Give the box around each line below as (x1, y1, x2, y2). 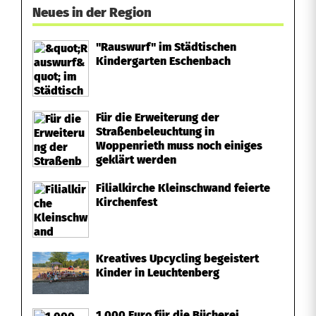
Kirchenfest (96, 195, 157, 209)
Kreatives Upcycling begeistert (96, 252, 259, 265)
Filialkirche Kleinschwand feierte (96, 181, 270, 195)
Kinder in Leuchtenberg (96, 266, 219, 279)
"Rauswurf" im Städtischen (96, 40, 236, 54)
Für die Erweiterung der (96, 111, 219, 124)
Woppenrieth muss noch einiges (96, 139, 262, 152)
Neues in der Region (32, 5, 152, 20)
